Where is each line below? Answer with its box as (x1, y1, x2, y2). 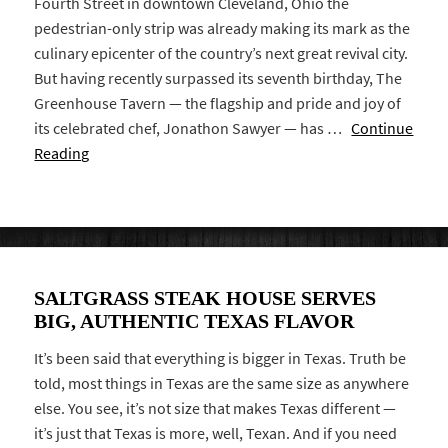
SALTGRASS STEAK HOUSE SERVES (34, 286, 377, 309)
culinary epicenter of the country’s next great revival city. (34, 43, 409, 65)
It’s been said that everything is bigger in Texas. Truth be (34, 348, 407, 370)
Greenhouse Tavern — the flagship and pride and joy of (34, 93, 402, 115)
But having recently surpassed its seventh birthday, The (34, 68, 403, 90)
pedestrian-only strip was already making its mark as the (34, 18, 411, 40)
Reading (34, 143, 90, 165)
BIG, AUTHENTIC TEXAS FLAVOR (34, 309, 355, 332)
